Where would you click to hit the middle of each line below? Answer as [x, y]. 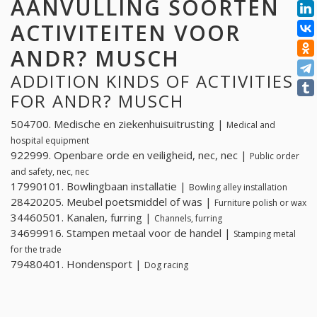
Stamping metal [265, 234]
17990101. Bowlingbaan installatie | [100, 186]
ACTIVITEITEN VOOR [126, 33]
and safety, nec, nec [50, 172]
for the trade [36, 250]
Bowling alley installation [238, 188]
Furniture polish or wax [260, 203]
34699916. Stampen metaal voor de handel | [122, 233]
